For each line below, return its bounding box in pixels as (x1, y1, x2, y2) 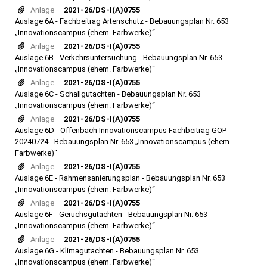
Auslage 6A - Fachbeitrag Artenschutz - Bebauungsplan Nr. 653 (15, 17, 229, 26)
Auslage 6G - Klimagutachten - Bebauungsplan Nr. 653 (15, 246, 199, 255)
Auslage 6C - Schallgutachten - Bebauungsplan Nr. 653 (15, 89, 201, 98)
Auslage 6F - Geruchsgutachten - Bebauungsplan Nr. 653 (15, 210, 207, 219)
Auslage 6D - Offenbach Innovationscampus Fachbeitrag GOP (15, 126, 226, 135)
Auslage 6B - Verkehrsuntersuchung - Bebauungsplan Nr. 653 (15, 53, 222, 62)
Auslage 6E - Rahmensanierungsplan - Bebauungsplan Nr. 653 (15, 173, 225, 182)
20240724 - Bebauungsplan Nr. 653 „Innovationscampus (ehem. (15, 137, 231, 146)
